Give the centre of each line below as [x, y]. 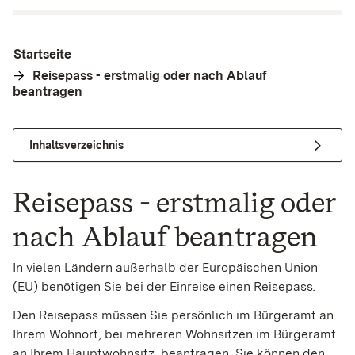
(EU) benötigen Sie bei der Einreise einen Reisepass [163, 287]
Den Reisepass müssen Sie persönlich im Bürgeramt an [173, 315]
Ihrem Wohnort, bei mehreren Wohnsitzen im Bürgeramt [174, 334]
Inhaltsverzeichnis [76, 145]
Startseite [42, 54]
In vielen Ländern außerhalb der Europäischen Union [165, 268]
